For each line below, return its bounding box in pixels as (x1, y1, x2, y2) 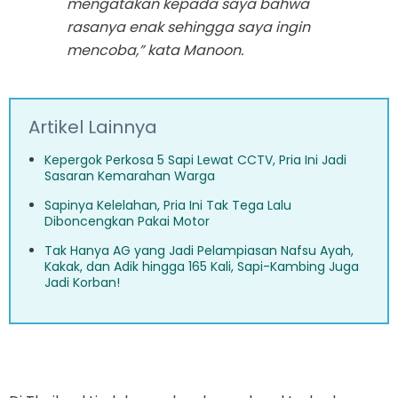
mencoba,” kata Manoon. (67, 40, 243, 61)
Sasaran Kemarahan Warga (44, 167, 215, 186)
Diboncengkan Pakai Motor (44, 212, 210, 231)
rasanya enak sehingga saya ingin (67, 17, 310, 38)
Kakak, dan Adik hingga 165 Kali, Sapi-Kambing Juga (44, 258, 359, 276)
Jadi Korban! (44, 274, 120, 292)
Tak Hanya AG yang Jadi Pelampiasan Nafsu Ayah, (44, 242, 354, 260)
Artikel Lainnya (28, 115, 157, 140)
